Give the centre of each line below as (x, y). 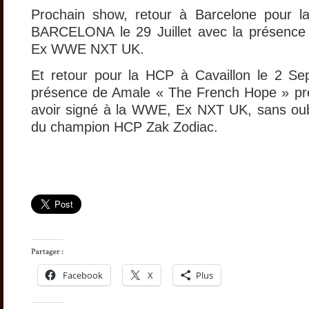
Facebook (83, 275)
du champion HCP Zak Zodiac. (124, 127)
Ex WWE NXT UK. (88, 49)
